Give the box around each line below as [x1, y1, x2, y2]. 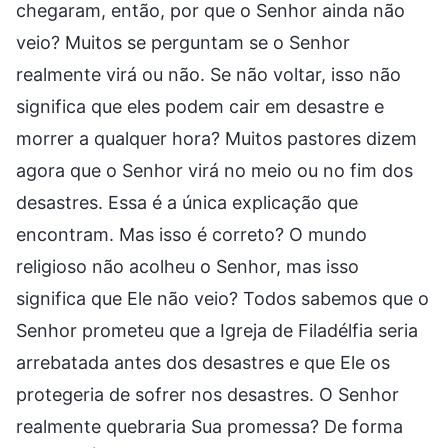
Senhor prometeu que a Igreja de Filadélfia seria [16, 319, 418, 341]
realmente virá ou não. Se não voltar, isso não [16, 63, 401, 85]
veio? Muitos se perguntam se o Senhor [16, 31, 350, 53]
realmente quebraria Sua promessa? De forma [16, 415, 403, 437]
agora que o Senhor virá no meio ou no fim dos [16, 159, 413, 181]
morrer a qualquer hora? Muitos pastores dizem [16, 127, 417, 149]
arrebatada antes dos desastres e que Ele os [16, 351, 390, 373]
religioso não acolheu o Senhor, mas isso [16, 255, 359, 277]
